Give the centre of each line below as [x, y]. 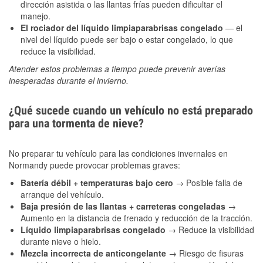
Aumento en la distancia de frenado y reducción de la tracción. [136, 218]
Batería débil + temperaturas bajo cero [98, 183]
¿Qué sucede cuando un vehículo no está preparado [131, 111]
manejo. [36, 16]
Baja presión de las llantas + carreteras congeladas [124, 206]
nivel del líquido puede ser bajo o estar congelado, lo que [127, 40]
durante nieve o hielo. [61, 242]
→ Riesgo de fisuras [206, 253]
